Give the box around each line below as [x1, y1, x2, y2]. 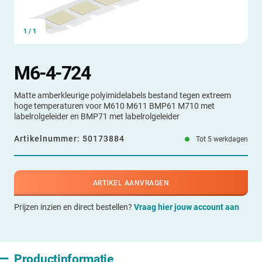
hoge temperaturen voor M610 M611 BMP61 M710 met [14, 101, 215, 111]
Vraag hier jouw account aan [134, 202, 239, 212]
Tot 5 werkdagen [194, 135, 248, 143]
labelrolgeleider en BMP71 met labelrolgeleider [14, 111, 180, 122]
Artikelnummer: [14, 133, 82, 143]
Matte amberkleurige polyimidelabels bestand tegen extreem [14, 90, 231, 101]
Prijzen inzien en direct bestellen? [14, 202, 134, 212]
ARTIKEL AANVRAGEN [92, 178, 170, 187]
